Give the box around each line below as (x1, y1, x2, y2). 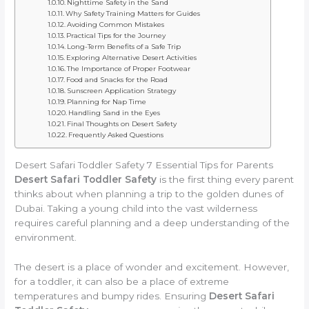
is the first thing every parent (157, 173, 295, 185)
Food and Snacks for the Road (66, 75, 168, 85)
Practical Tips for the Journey (66, 31, 166, 41)
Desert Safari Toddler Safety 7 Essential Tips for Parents (14, 159, 274, 170)
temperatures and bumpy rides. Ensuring (14, 290, 210, 301)
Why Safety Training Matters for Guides (66, 9, 201, 19)
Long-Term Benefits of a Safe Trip (67, 42, 181, 52)
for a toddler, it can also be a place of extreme (14, 275, 230, 287)
